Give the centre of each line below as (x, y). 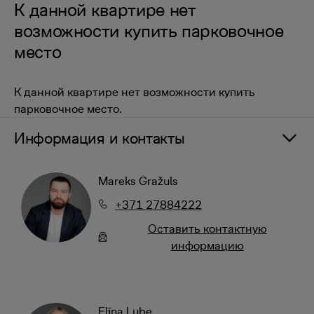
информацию (207, 245)
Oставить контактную (207, 228)
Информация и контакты (100, 138)
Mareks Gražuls (138, 181)
